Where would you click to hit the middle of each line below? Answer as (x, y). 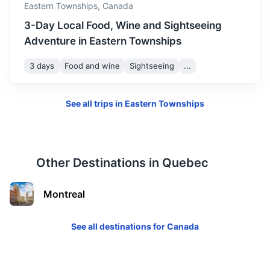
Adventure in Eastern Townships (103, 41)
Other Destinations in (99, 163)
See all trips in (95, 103)
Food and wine (92, 66)
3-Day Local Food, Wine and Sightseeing (123, 25)
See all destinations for (119, 226)
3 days (42, 66)
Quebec (185, 163)
